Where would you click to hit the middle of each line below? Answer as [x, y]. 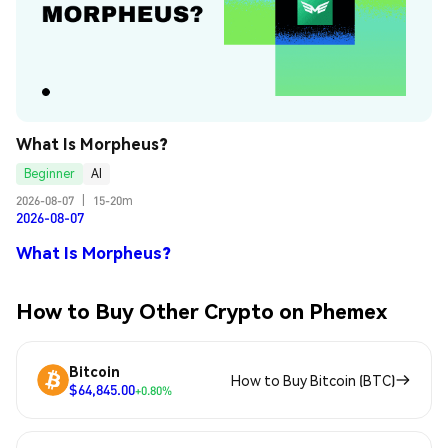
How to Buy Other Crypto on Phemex [201, 310]
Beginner [49, 174]
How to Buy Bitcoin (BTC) [313, 380]
